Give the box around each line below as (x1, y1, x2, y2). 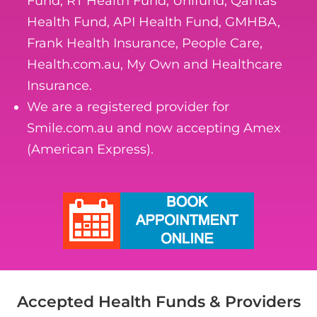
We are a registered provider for (27, 98, 230, 115)
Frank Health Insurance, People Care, (27, 35, 263, 51)
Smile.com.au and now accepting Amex (27, 120, 282, 136)
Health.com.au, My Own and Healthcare (27, 56, 283, 72)
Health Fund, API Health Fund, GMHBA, (27, 13, 281, 30)
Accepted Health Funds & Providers (16, 292, 301, 311)
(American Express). (27, 141, 154, 157)
